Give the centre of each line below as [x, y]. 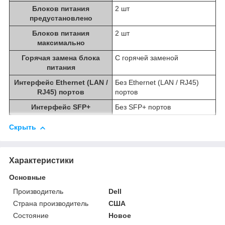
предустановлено [61, 18]
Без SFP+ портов [143, 107]
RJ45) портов [61, 92]
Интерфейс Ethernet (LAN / [61, 83]
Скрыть [23, 127]
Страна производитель [51, 203]
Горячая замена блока [61, 58]
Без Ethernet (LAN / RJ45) [157, 83]
